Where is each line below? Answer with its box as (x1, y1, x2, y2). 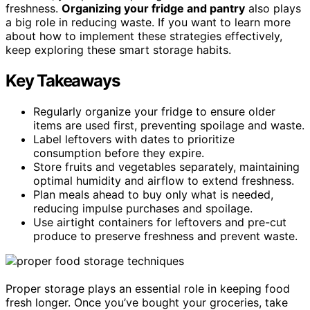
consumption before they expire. (33, 145, 204, 160)
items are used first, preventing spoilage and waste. (33, 118, 304, 132)
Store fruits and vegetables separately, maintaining (33, 159, 300, 174)
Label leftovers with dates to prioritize (33, 131, 235, 146)
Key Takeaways (6, 70, 120, 91)
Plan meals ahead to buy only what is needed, (33, 187, 273, 201)
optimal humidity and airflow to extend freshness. (33, 173, 294, 188)
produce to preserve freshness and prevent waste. (33, 228, 298, 243)
